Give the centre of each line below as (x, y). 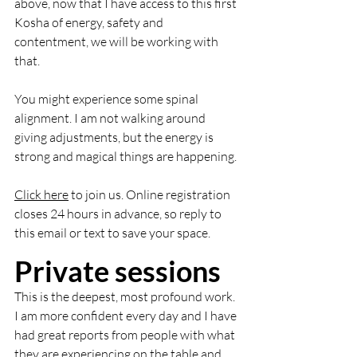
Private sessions (118, 271)
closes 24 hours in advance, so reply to (119, 214)
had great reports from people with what (126, 335)
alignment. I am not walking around (111, 118)
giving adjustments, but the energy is (115, 137)
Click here (41, 194)
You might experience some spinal (108, 99)
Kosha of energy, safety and (90, 22)
